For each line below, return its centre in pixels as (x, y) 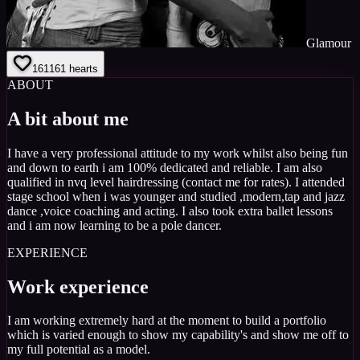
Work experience (78, 286)
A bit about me (68, 119)
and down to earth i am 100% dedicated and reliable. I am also (165, 167)
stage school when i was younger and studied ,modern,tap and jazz (176, 196)
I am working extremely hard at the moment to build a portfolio (167, 321)
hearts (84, 68)
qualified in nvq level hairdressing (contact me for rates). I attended (176, 182)
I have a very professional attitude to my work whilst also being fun (178, 153)
